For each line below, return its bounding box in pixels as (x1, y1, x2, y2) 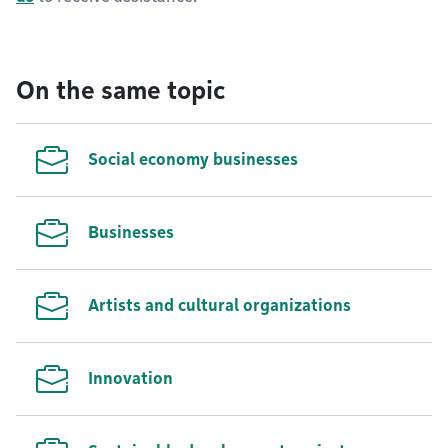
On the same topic (16, 76, 225, 105)
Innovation (88, 369, 173, 388)
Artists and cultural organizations (88, 296, 351, 315)
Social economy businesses (88, 150, 298, 169)
